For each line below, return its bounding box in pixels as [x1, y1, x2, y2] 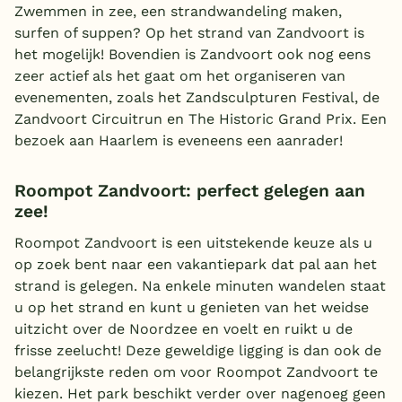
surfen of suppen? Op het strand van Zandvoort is [14, 23, 364, 41]
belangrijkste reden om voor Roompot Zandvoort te [14, 363, 378, 381]
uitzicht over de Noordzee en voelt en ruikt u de [14, 320, 353, 338]
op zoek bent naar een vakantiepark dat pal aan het [14, 256, 377, 274]
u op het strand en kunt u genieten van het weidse [14, 299, 369, 317]
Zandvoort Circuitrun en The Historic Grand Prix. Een [14, 109, 387, 127]
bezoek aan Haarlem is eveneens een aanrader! [14, 131, 343, 149]
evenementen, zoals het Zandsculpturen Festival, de [14, 88, 380, 106]
